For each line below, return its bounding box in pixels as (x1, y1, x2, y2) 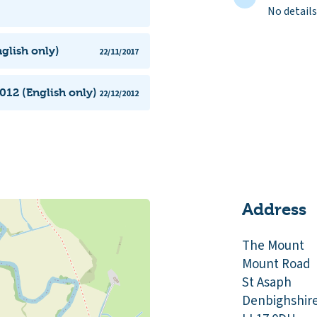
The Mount (242, 236, 304, 255)
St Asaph (242, 272, 292, 292)
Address (242, 199, 306, 219)
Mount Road (242, 254, 311, 274)
